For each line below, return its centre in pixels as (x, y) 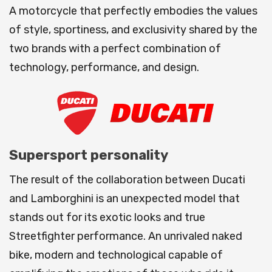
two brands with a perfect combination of (115, 49)
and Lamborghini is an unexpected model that (124, 199)
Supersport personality (89, 155)
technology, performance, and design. (104, 68)
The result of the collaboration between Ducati (127, 180)
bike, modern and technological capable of (116, 255)
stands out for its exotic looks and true (107, 218)
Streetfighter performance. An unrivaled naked (126, 236)
